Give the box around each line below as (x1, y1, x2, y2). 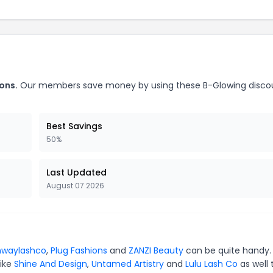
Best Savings (46, 119, 102, 132)
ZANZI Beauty (129, 244, 183, 257)
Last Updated (46, 166, 107, 179)
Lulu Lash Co (185, 257, 238, 270)
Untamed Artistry (91, 257, 164, 270)
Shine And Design (14, 257, 87, 270)
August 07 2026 (46, 180, 104, 191)
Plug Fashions (51, 244, 107, 257)
